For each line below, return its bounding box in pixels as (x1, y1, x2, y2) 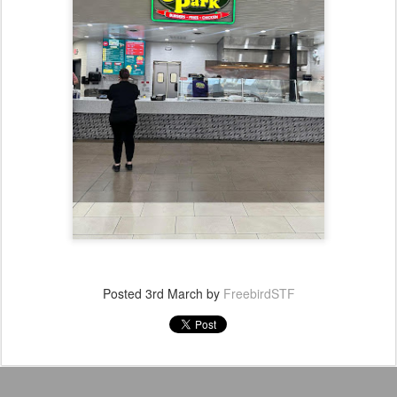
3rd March (144, 284, 203, 302)
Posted (102, 284, 145, 302)
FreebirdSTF (222, 284, 295, 302)
